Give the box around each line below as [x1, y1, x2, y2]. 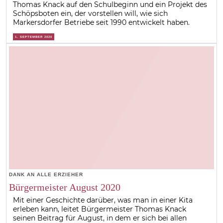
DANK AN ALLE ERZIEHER [8, 171, 83, 177]
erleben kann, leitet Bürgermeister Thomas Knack [13, 204, 187, 214]
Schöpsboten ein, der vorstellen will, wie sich [13, 9, 168, 18]
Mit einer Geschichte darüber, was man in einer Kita [13, 195, 193, 205]
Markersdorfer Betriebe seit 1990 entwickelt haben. [13, 18, 190, 27]
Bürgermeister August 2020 [8, 181, 120, 193]
